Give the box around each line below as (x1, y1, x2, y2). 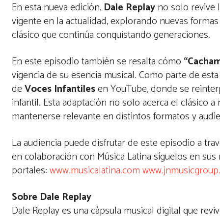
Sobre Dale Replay (12, 189, 91, 206)
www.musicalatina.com (50, 163, 140, 179)
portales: (12, 163, 50, 179)
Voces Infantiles (22, 81, 95, 98)
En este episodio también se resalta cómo (12, 54, 184, 70)
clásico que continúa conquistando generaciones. (12, 27, 213, 44)
